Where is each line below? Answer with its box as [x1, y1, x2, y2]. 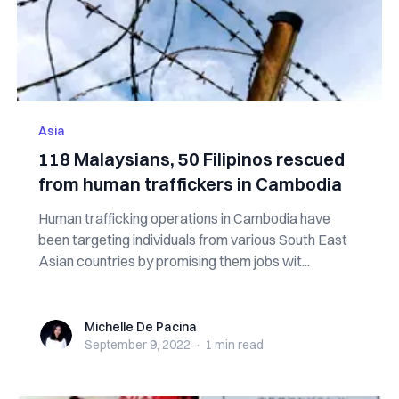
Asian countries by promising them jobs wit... [37, 252, 310, 270]
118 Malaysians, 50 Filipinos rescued [37, 148, 345, 170]
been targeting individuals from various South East [37, 231, 347, 248]
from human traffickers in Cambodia [37, 173, 342, 195]
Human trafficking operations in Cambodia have [37, 209, 330, 227]
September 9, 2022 [84, 337, 191, 353]
